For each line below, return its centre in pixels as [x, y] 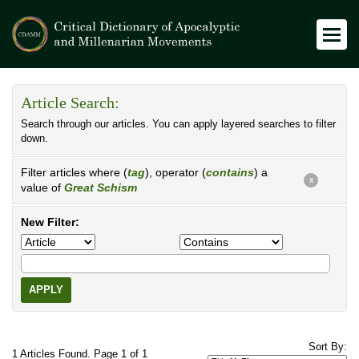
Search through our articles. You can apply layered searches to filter [178, 124]
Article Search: [70, 103]
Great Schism [101, 188]
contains [230, 172]
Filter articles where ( [74, 172]
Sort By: [328, 347]
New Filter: [50, 222]
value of [42, 188]
